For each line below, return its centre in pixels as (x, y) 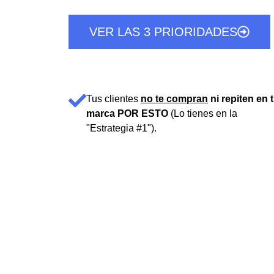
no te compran (174, 99)
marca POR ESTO (127, 114)
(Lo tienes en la (203, 114)
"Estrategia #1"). (121, 128)
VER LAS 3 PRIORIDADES (163, 32)
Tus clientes (113, 99)
